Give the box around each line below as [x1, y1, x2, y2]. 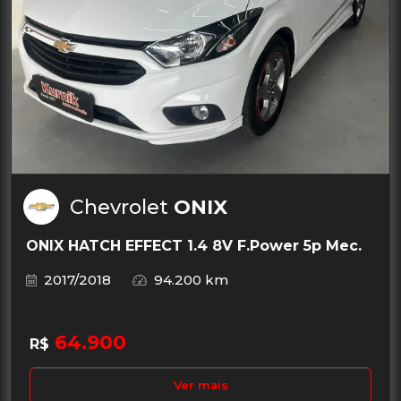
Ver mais [173, 378, 228, 392]
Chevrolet [70, 194, 174, 219]
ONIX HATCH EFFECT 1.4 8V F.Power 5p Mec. [26, 236, 362, 254]
